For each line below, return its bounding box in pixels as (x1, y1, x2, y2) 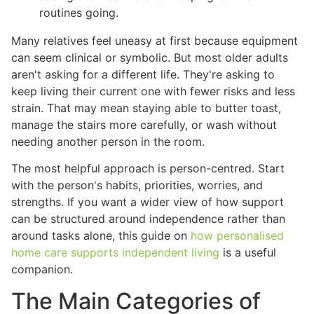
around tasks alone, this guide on (11, 228, 191, 243)
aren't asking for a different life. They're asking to (11, 67, 275, 81)
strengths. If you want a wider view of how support (11, 195, 284, 210)
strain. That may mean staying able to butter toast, (11, 100, 281, 115)
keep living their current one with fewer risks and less (11, 83, 295, 98)
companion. (11, 262, 73, 277)
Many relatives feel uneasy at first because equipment (11, 33, 298, 48)
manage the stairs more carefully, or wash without (11, 117, 277, 132)
